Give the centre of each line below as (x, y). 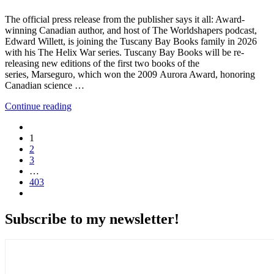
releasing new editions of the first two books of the (102, 63)
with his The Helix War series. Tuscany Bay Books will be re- (124, 52)
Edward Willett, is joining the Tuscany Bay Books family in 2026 (131, 41)
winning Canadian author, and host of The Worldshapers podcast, (131, 30)
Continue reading (38, 106)
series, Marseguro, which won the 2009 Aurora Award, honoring (130, 74)
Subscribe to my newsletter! (92, 219)
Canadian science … (45, 85)
